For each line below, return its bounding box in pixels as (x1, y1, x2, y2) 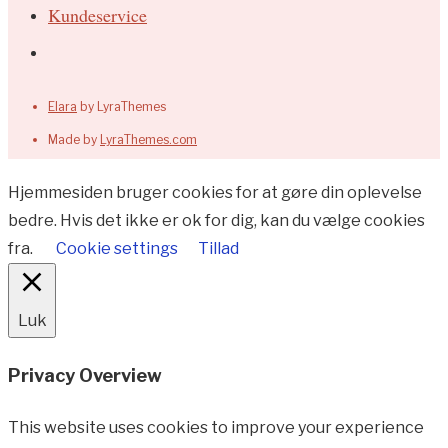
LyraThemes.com (100, 132, 197, 148)
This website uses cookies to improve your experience (8, 418, 424, 438)
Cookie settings (56, 239, 178, 259)
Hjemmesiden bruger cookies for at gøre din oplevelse (8, 183, 422, 203)
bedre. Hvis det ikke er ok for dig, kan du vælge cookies (8, 211, 425, 231)
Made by (48, 132, 100, 148)
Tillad (198, 239, 239, 259)
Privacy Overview (8, 365, 162, 387)
